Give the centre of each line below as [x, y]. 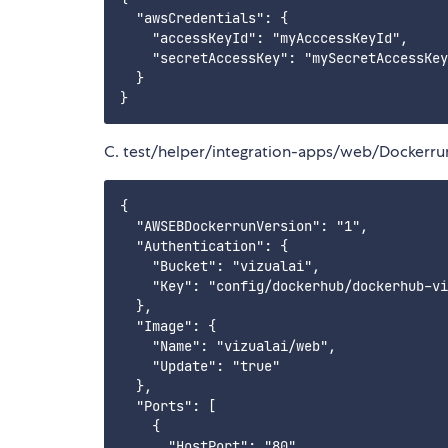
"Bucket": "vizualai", [220, 266]
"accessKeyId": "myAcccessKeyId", [264, 38]
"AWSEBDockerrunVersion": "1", [244, 226]
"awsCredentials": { [204, 18]
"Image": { [168, 326]
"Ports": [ [168, 406]
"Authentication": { [204, 246]
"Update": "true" [200, 366]
